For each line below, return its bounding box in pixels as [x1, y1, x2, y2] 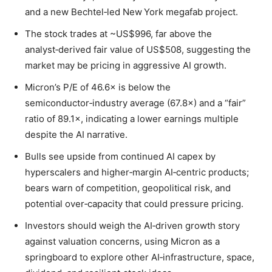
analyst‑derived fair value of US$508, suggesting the [25, 44, 251, 55]
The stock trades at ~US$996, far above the [25, 28, 212, 39]
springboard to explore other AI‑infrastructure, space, [25, 251, 254, 263]
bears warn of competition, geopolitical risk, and [25, 182, 231, 194]
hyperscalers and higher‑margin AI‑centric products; [25, 166, 249, 178]
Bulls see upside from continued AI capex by [25, 151, 216, 162]
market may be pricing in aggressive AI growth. [25, 59, 226, 71]
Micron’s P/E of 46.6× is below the [25, 81, 171, 93]
